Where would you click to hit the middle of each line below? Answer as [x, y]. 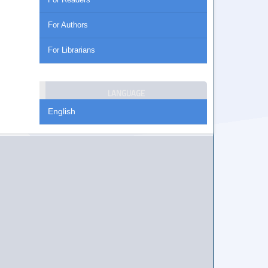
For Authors [68, 25]
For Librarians [71, 50]
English [62, 112]
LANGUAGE [126, 93]
